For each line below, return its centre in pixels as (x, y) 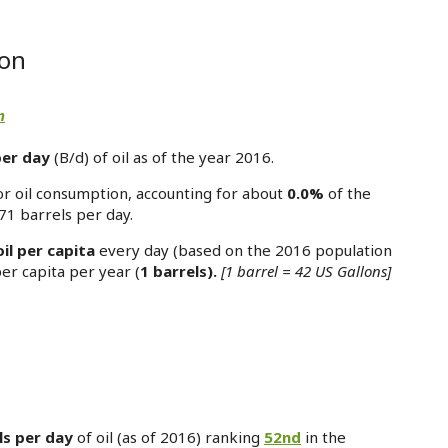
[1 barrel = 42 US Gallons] (306, 271)
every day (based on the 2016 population (243, 250)
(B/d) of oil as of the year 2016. (164, 157)
